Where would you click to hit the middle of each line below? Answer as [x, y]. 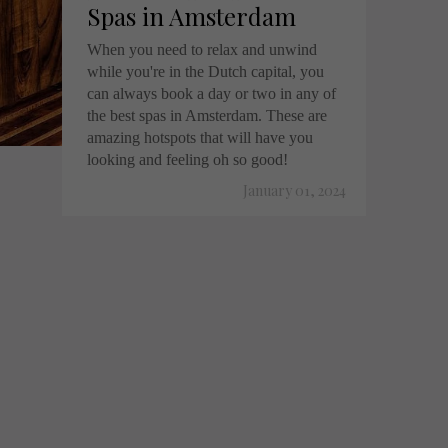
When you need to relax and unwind [202, 49]
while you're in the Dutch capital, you [205, 71]
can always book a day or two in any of [211, 93]
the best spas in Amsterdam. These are [207, 115]
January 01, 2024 [294, 190]
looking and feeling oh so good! [187, 159]
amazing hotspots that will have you [200, 137]
